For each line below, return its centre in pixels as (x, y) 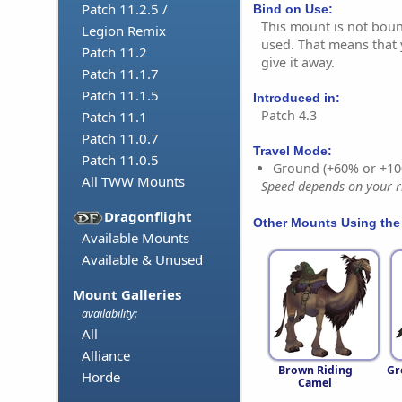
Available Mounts (135, 238)
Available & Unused (142, 260)
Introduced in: (297, 98)
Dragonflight (149, 217)
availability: (109, 314)
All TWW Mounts (133, 182)
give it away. (298, 62)
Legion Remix (124, 31)
